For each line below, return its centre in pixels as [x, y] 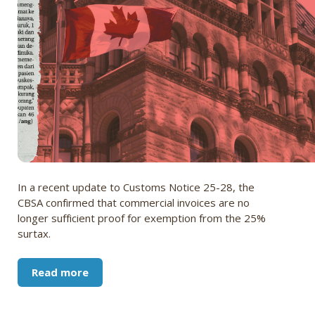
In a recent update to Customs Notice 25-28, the [136, 187]
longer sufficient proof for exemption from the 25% [142, 218]
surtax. [34, 234]
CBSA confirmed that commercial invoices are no [134, 203]
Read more [60, 272]
